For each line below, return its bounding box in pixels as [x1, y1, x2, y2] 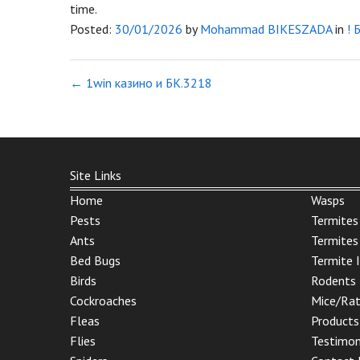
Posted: [70, 20, 115, 37]
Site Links [70, 166, 121, 183]
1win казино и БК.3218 [83, 74, 212, 91]
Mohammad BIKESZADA [200, 20, 332, 37]
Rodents [311, 272, 356, 288]
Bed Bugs [70, 252, 121, 268]
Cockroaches [70, 292, 137, 309]
